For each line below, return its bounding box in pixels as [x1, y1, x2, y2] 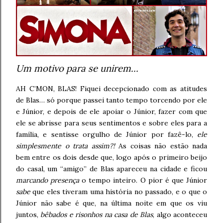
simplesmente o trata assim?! [16, 141, 118, 150]
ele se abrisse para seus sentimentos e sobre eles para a [16, 118, 207, 127]
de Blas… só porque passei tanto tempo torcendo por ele [16, 96, 207, 105]
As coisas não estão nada [118, 141, 207, 150]
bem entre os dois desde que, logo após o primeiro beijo [16, 153, 207, 162]
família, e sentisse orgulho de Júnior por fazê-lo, [16, 130, 197, 139]
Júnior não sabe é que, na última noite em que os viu [16, 199, 207, 208]
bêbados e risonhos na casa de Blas [40, 210, 153, 219]
